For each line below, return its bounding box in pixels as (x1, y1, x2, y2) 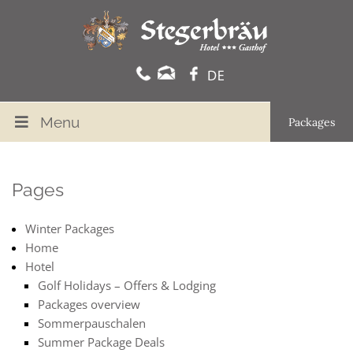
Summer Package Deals (38, 334, 165, 350)
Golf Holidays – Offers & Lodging (38, 277, 216, 293)
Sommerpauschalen (38, 315, 146, 331)
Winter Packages (24, 221, 114, 236)
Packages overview (38, 296, 140, 312)
